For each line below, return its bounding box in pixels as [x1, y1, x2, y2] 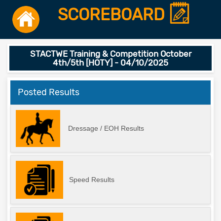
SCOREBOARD [57, 5, 169, 24]
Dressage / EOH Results [68, 124, 144, 132]
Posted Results [18, 87, 79, 98]
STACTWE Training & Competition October [30, 49, 191, 59]
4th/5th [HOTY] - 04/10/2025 [53, 58, 168, 68]
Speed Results [69, 176, 114, 184]
